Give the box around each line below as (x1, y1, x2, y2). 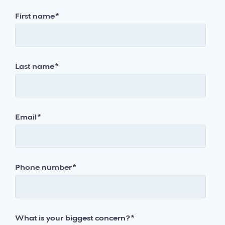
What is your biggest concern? (15, 214, 130, 222)
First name (15, 12, 55, 21)
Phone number (15, 164, 72, 172)
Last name (15, 63, 54, 71)
